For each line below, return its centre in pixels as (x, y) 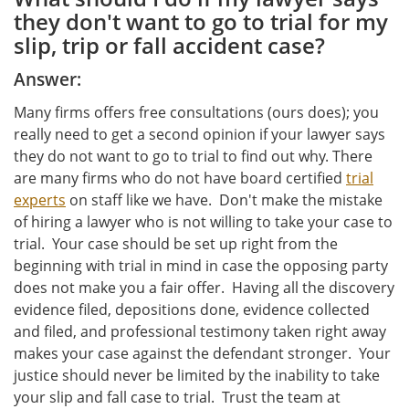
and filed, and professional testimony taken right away (200, 332)
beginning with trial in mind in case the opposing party (201, 266)
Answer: (47, 79)
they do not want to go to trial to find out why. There (193, 157)
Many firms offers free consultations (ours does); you (196, 113)
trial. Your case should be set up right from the (176, 244)
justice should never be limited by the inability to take (197, 376)
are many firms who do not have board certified (180, 178)
